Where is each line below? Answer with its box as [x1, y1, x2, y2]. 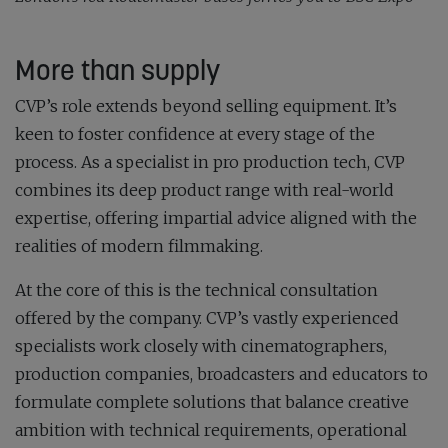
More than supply [15, 51, 220, 88]
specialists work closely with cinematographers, [15, 335, 387, 356]
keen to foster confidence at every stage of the [15, 123, 375, 144]
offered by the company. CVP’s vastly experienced [15, 307, 399, 328]
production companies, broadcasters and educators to [15, 363, 428, 384]
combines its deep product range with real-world [15, 179, 394, 200]
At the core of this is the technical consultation [15, 279, 378, 300]
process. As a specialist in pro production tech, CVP [15, 151, 405, 172]
